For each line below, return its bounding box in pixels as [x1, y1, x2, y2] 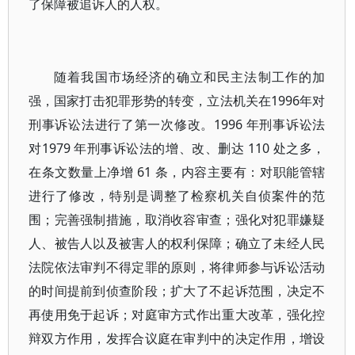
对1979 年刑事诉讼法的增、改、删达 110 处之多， [29, 139, 326, 157]
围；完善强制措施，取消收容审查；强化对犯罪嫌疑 [29, 211, 326, 228]
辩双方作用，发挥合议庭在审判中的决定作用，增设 [29, 330, 326, 347]
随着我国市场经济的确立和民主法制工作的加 [54, 68, 326, 86]
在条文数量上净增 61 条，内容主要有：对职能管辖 [29, 163, 326, 181]
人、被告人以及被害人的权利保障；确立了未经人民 [29, 235, 326, 252]
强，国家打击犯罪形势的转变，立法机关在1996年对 [29, 92, 326, 109]
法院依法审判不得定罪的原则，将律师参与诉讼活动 [29, 258, 326, 276]
